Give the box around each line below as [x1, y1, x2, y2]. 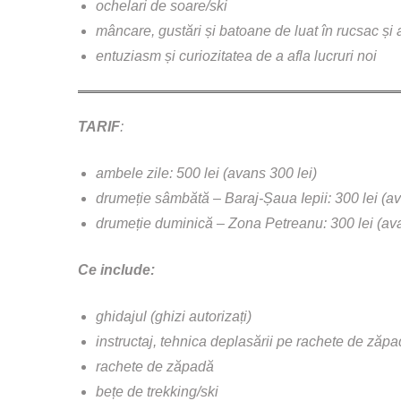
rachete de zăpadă [96, 358, 214, 374]
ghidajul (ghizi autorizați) [96, 308, 252, 324]
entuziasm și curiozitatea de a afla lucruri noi [96, 47, 377, 64]
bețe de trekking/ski [96, 383, 218, 399]
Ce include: [78, 261, 155, 277]
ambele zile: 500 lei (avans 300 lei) [96, 165, 317, 181]
